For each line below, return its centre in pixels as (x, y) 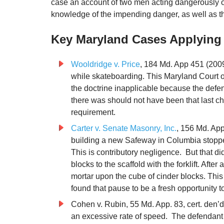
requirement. (93, 112)
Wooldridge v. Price (105, 64)
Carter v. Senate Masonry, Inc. (124, 128)
